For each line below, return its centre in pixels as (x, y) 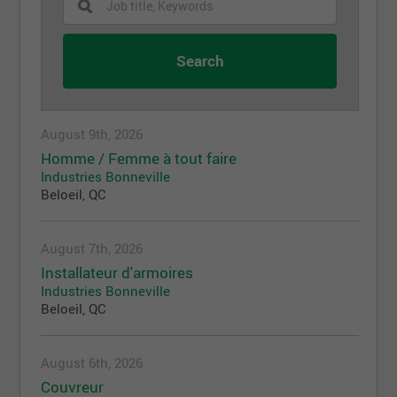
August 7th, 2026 (92, 249)
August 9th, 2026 (92, 134)
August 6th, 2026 (92, 363)
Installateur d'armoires (117, 273)
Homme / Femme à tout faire (139, 159)
